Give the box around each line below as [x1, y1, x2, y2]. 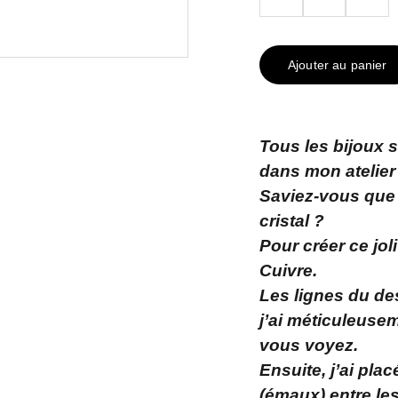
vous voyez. [259, 336, 358, 354]
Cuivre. [259, 261, 322, 280]
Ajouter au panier [288, 58, 387, 72]
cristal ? [259, 211, 324, 230]
